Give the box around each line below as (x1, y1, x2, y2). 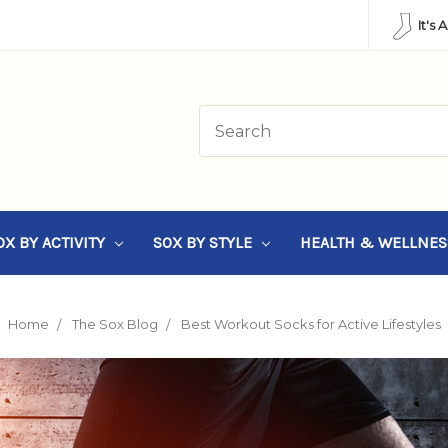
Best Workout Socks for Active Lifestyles (180, 316, 441, 332)
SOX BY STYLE (152, 233, 256, 252)
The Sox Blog (71, 316, 158, 332)
